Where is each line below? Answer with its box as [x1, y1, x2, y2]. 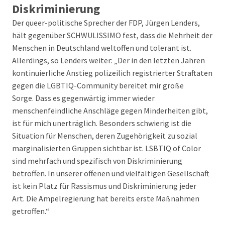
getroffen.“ [12, 206, 49, 216]
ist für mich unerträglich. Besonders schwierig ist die [12, 118, 191, 128]
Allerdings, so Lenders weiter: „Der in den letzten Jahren [12, 55, 205, 65]
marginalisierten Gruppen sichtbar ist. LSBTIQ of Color [12, 143, 201, 153]
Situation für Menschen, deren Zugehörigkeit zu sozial [12, 131, 197, 141]
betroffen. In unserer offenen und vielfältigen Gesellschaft [12, 168, 209, 178]
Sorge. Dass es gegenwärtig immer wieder [12, 93, 155, 103]
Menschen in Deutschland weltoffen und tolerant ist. [12, 43, 191, 53]
